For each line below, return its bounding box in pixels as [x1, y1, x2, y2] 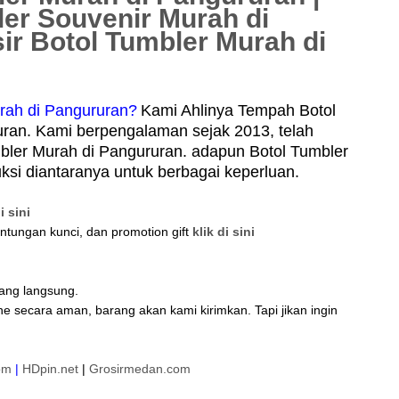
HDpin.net [22, 362, 78, 376]
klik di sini [192, 224, 255, 239]
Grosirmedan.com [89, 362, 191, 376]
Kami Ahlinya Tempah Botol [140, 102, 336, 119]
